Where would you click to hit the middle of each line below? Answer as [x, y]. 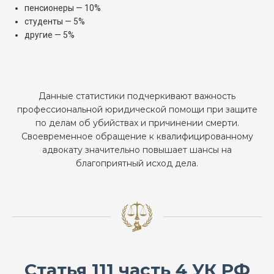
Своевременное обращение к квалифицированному [137, 137]
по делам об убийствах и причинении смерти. [137, 123]
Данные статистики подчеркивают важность [137, 96]
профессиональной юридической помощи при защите [137, 110]
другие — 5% [50, 35]
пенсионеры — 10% [63, 8]
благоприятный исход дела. [137, 164]
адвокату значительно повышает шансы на [137, 150]
